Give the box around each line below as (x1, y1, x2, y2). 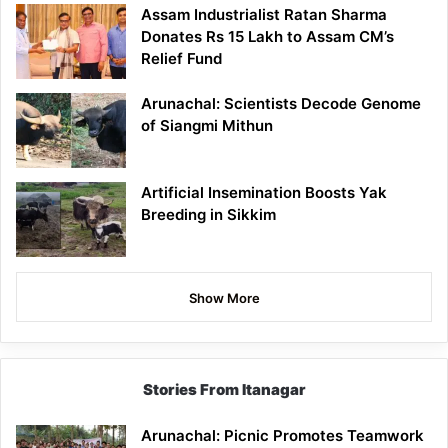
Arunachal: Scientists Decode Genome (141, 94, 421, 114)
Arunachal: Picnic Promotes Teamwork (141, 426, 424, 446)
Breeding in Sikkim (141, 205, 276, 225)
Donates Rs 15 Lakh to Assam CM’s (141, 27, 394, 47)
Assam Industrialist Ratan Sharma (141, 5, 387, 25)
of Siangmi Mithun (141, 116, 273, 136)
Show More (188, 290, 260, 307)
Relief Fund (141, 49, 222, 69)
